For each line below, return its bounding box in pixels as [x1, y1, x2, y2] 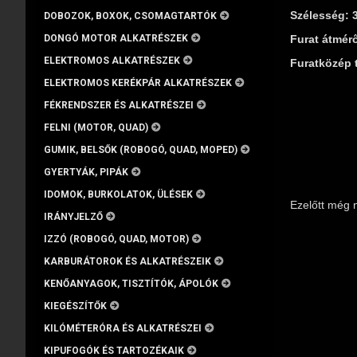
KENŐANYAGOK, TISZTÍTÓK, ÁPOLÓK [44, 278, 218, 289]
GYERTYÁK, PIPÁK [44, 167, 128, 178]
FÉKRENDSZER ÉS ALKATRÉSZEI [44, 100, 194, 111]
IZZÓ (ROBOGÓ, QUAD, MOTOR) [44, 233, 189, 245]
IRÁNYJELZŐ [44, 211, 103, 222]
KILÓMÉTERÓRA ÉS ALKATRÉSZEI [44, 323, 202, 334]
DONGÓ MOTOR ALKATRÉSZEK [44, 33, 188, 44]
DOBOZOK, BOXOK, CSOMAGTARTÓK [44, 10, 217, 22]
